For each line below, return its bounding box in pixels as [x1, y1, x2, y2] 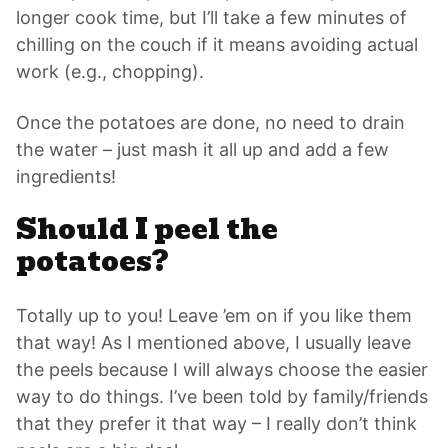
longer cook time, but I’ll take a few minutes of [16, 7, 407, 29]
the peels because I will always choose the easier [16, 359, 428, 381]
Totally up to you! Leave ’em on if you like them [16, 305, 412, 327]
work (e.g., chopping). [16, 61, 204, 83]
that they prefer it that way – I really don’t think [16, 413, 417, 435]
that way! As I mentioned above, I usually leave [16, 332, 411, 354]
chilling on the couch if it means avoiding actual [16, 34, 418, 56]
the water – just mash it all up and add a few [16, 139, 389, 161]
